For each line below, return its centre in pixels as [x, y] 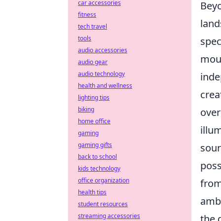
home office [94, 121]
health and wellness [105, 86]
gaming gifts [95, 145]
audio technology [101, 74]
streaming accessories [109, 216]
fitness [87, 15]
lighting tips [94, 97]
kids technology [99, 168]
